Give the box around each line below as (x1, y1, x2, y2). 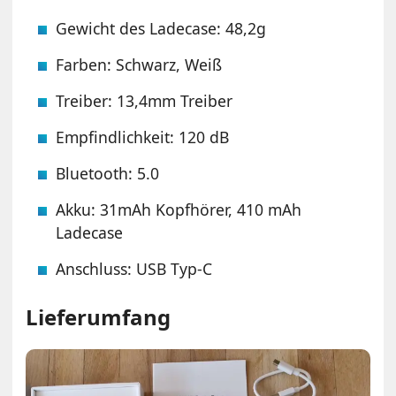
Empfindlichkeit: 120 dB (56, 126, 230, 148)
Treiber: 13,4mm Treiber (56, 89, 233, 111)
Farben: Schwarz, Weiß (56, 53, 223, 75)
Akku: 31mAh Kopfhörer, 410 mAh (56, 198, 302, 220)
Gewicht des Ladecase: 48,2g (56, 17, 267, 39)
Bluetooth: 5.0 (56, 162, 160, 184)
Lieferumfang (26, 301, 171, 331)
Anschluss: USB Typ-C (56, 257, 213, 279)
